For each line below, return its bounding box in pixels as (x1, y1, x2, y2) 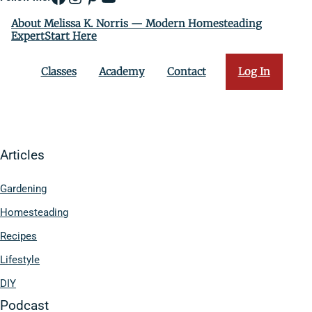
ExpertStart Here (11, 29, 97, 42)
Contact (166, 64, 206, 78)
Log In (237, 64, 270, 78)
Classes (40, 64, 77, 78)
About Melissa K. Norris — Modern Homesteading (11, 16, 263, 30)
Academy (98, 64, 145, 78)
